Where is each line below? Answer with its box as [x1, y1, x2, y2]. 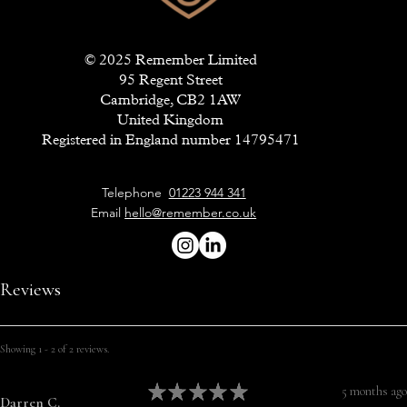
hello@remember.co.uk [124, 204, 257, 222]
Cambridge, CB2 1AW [100, 91, 242, 109]
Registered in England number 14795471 [41, 131, 300, 149]
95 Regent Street [118, 71, 223, 89]
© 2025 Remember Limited [84, 51, 257, 69]
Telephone [101, 184, 169, 202]
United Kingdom [117, 111, 224, 129]
